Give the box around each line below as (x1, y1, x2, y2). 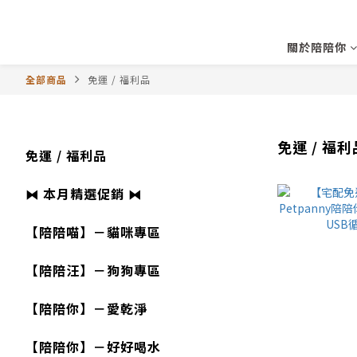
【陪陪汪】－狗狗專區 (25, 261, 161, 280)
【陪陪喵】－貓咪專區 (25, 222, 161, 241)
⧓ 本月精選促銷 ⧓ (25, 184, 142, 203)
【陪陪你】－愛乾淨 (25, 299, 147, 318)
